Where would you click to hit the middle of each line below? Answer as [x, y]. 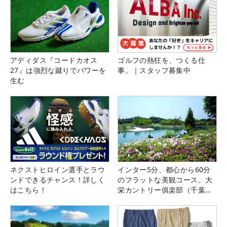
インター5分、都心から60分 [164, 169]
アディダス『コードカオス [54, 60]
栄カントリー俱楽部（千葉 [161, 190]
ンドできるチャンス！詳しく [58, 179]
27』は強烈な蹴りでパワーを [58, 70]
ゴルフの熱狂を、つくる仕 [161, 60]
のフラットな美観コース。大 [165, 179]
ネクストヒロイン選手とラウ [58, 169]
